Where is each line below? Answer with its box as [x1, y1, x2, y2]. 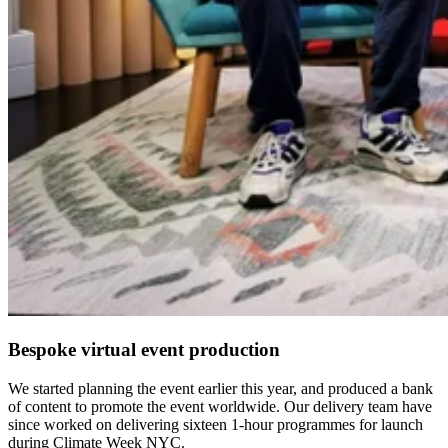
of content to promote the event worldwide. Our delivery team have [8, 397, 432, 415]
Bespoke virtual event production [8, 338, 280, 360]
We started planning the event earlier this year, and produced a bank [8, 379, 433, 397]
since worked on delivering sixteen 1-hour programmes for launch [8, 415, 423, 433]
